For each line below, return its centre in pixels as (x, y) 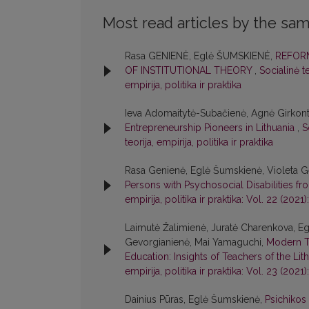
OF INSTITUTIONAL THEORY (190, 71)
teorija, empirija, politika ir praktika (199, 142)
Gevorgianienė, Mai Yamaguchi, (196, 242)
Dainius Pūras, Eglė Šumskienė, (195, 300)
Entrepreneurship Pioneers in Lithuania (211, 128)
